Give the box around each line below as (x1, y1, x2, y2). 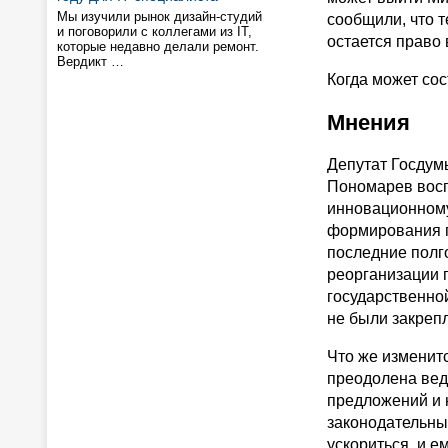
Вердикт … (57, 54, 124, 69)
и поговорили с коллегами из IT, (57, 24, 252, 39)
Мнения (327, 110, 410, 135)
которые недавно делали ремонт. (57, 39, 259, 54)
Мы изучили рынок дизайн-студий (57, 9, 262, 24)
